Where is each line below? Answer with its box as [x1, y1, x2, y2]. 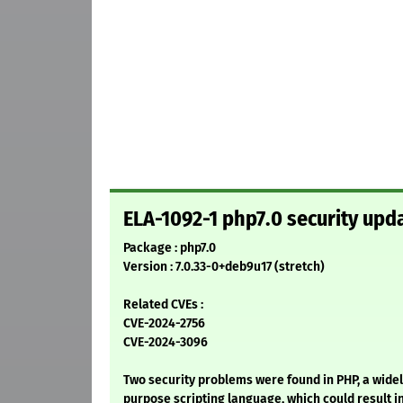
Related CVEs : [123, 297, 203, 313]
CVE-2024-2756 [123, 316, 205, 332]
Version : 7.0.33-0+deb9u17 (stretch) [123, 259, 325, 275]
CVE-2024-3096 [123, 335, 208, 351]
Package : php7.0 [123, 240, 216, 256]
